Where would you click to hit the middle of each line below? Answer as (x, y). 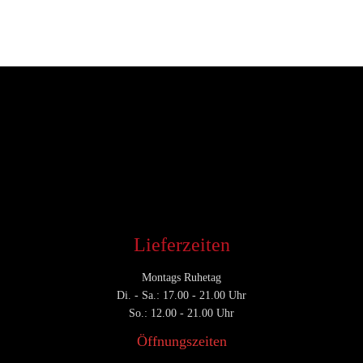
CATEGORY (53, 137)
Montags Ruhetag (181, 277)
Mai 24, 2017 (124, 109)
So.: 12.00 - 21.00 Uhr (181, 313)
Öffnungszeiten (181, 341)
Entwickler (51, 109)
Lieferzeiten (181, 244)
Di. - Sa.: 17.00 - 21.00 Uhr (181, 295)
